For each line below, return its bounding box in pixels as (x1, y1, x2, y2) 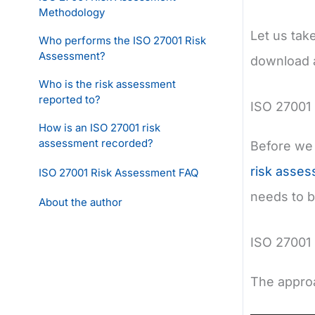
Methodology (39, 5, 105, 19)
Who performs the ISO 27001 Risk (39, 33, 206, 47)
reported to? (39, 92, 101, 106)
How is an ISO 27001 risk (39, 120, 160, 134)
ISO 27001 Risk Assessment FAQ (39, 165, 198, 179)
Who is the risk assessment (39, 77, 176, 91)
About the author (39, 195, 122, 209)
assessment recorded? (39, 136, 153, 150)
